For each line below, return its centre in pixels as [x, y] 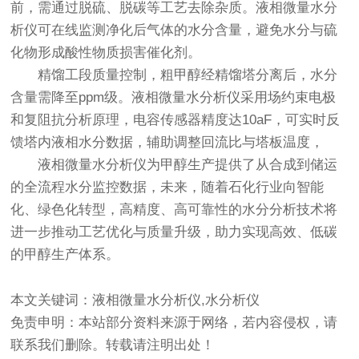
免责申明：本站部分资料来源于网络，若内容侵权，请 [174, 323]
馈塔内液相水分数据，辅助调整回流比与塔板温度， [167, 142]
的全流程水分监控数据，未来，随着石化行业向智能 [167, 187]
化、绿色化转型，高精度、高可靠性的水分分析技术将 [174, 210]
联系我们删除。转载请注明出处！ [113, 345]
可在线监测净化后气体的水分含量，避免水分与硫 [188, 30]
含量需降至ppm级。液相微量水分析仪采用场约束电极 [173, 97]
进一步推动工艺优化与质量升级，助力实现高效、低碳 [174, 232]
